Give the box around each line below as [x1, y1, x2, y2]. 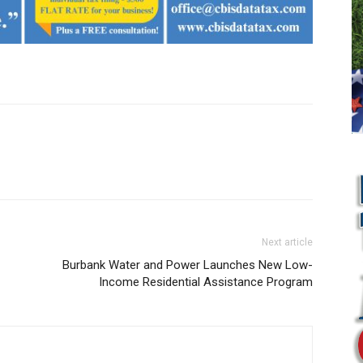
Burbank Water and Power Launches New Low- [62, 258, 313, 272]
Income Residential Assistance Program [99, 275, 313, 289]
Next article [262, 237, 313, 248]
